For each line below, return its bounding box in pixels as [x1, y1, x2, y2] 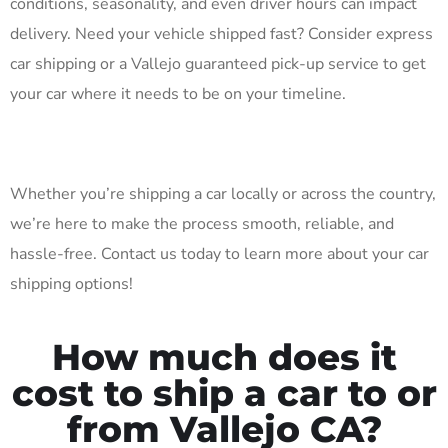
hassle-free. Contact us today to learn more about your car [10, 243, 429, 266]
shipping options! [10, 273, 133, 296]
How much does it [51, 335, 397, 380]
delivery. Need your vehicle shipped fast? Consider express [10, 23, 433, 46]
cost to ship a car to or [11, 371, 437, 416]
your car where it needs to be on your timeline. [10, 83, 346, 106]
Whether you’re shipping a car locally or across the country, [10, 183, 436, 206]
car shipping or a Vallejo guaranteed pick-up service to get [10, 53, 426, 76]
